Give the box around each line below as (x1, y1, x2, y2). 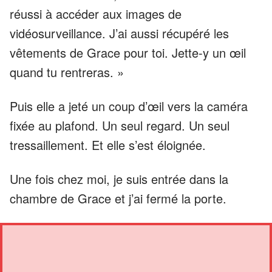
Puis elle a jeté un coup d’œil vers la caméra (10, 97, 248, 115)
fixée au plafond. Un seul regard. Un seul (10, 116, 229, 134)
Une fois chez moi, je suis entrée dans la (10, 169, 228, 188)
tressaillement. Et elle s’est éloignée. (10, 135, 206, 154)
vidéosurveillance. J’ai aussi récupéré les (10, 24, 229, 42)
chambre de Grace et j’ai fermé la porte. (10, 189, 226, 207)
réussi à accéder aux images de (10, 4, 182, 22)
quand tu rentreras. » (10, 63, 124, 81)
